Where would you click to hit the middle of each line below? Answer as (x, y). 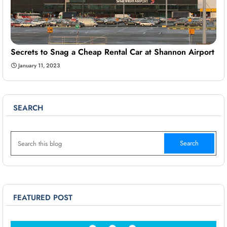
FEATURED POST (43, 198)
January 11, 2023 (39, 66)
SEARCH (28, 108)
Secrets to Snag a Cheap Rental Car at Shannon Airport (112, 52)
